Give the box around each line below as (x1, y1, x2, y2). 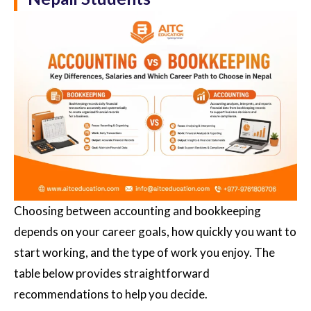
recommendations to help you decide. (14, 286, 210, 301)
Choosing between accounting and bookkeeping (14, 203, 261, 218)
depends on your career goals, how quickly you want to (14, 224, 296, 239)
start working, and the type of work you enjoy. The (14, 244, 275, 260)
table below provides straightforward (14, 265, 210, 280)
